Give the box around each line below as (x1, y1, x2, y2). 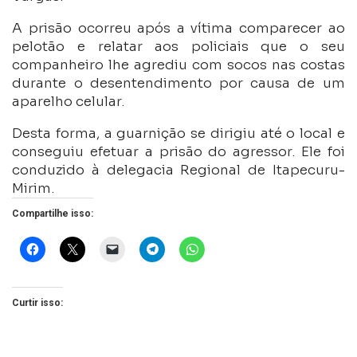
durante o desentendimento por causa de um (12, 75, 345, 92)
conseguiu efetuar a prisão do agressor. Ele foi (12, 143, 345, 161)
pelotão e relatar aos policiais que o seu (12, 38, 345, 56)
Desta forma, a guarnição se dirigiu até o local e (12, 125, 345, 143)
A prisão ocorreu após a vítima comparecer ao (12, 20, 345, 37)
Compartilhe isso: (12, 208, 94, 220)
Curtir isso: (12, 297, 64, 309)
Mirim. (12, 180, 55, 198)
